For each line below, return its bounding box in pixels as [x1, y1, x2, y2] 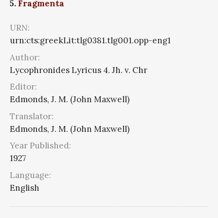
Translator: [10, 110, 54, 122]
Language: [10, 169, 51, 181]
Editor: [10, 81, 37, 92]
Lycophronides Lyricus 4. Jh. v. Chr [10, 64, 147, 75]
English [10, 182, 39, 193]
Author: [10, 52, 40, 63]
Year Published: [10, 140, 71, 151]
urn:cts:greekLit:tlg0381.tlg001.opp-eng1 [10, 35, 171, 46]
